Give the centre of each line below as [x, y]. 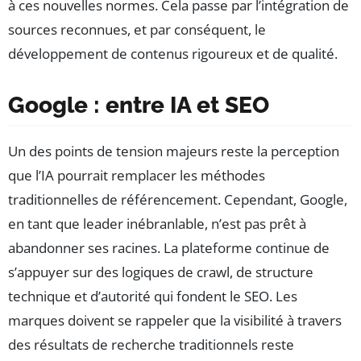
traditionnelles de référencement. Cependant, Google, [178, 199]
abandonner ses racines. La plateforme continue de [169, 247]
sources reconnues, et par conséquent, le [137, 29]
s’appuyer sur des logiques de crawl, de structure [161, 272]
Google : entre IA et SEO [139, 105]
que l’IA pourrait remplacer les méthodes [137, 175]
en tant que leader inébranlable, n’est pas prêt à [157, 223]
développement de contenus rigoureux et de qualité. [173, 53]
